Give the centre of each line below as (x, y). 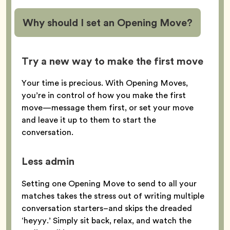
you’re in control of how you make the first (104, 95)
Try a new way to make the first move (112, 61)
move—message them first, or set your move (108, 108)
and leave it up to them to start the (89, 120)
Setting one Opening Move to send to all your (109, 183)
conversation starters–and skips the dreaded (107, 208)
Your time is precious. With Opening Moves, (105, 83)
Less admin (49, 161)
